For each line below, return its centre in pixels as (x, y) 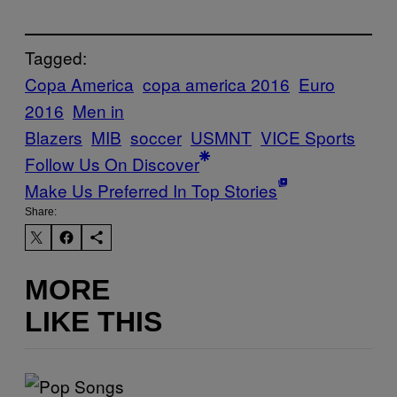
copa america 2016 (216, 83)
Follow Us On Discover (112, 163)
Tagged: (56, 57)
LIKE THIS (93, 322)
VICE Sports (308, 136)
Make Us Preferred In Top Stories (151, 190)
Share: (41, 211)
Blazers (54, 136)
